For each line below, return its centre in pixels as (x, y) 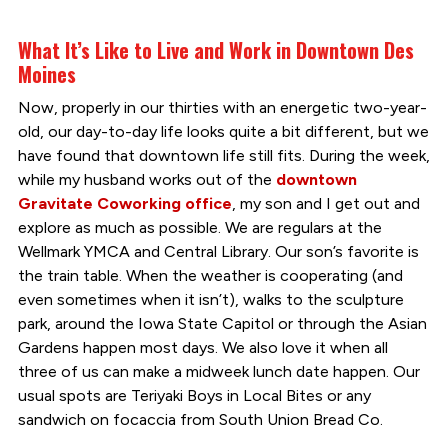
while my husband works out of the (146, 180)
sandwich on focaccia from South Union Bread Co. (200, 420)
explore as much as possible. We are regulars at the (199, 228)
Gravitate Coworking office (124, 204)
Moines (46, 74)
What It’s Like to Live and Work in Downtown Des (215, 50)
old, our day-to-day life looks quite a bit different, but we (223, 132)
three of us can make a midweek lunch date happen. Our (218, 372)
